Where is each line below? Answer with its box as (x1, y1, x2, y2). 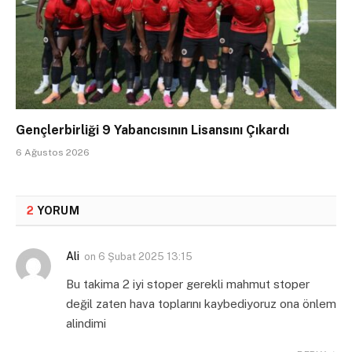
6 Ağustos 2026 (16, 146, 90, 158)
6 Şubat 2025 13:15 (98, 250, 192, 262)
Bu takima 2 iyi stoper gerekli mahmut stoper (66, 277, 310, 291)
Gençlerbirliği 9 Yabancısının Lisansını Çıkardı (16, 122, 289, 137)
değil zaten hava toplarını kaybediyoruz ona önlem (66, 296, 336, 310)
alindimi (66, 316, 106, 330)
